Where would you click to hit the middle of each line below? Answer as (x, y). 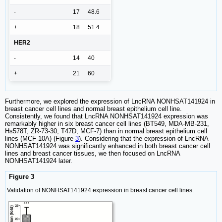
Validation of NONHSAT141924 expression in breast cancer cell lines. (100, 190)
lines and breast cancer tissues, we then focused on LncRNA (92, 154)
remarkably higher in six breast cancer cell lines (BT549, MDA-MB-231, (107, 124)
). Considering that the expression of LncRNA (143, 139)
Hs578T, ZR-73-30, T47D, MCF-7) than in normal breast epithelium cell (106, 131)
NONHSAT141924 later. (39, 161)
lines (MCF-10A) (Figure (40, 139)
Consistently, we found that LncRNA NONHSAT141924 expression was (107, 116)
